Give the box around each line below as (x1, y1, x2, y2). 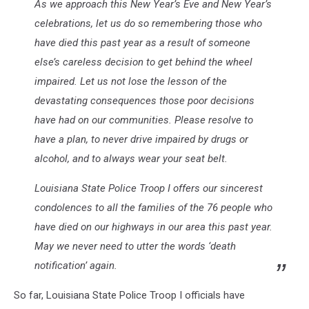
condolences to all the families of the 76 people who (34, 201, 272, 214)
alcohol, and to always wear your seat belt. (34, 152, 228, 165)
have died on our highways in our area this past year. (34, 220, 272, 233)
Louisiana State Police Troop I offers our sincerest (34, 181, 263, 195)
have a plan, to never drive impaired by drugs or (34, 132, 248, 146)
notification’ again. (34, 259, 117, 272)
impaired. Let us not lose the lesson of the (34, 74, 227, 88)
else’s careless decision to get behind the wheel (34, 55, 252, 68)
